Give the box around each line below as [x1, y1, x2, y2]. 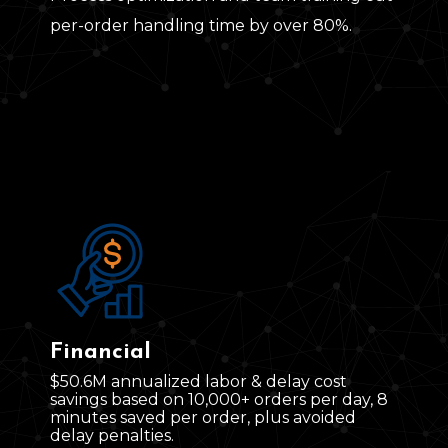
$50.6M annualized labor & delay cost [50, 372, 347, 392]
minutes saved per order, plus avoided [50, 408, 356, 428]
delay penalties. [50, 426, 174, 446]
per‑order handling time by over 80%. [50, 16, 352, 36]
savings [50, 390, 111, 410]
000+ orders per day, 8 [208, 390, 388, 410]
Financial [50, 341, 151, 365]
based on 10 [111, 390, 205, 410]
